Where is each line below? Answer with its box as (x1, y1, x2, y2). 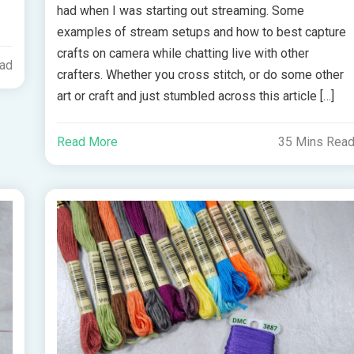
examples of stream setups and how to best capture (57, 24, 347, 40)
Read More (57, 134, 119, 150)
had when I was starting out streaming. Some (57, 3, 305, 19)
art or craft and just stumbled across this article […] (57, 88, 335, 104)
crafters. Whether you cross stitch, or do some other (57, 67, 345, 83)
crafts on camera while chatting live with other (57, 46, 310, 62)
